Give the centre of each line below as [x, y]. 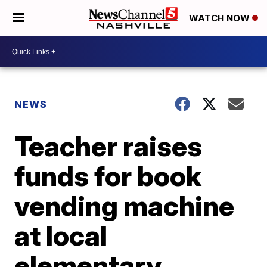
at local [61, 235]
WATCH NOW [221, 18]
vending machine [125, 206]
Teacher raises [108, 146]
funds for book [108, 176]
